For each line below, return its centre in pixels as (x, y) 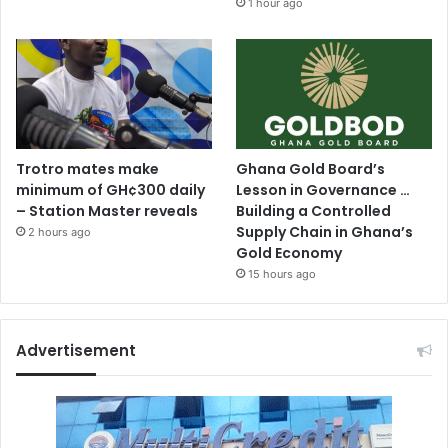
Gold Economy (289, 253)
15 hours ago (282, 274)
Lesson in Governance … (323, 190)
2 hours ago (59, 232)
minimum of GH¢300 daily (110, 190)
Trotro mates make (87, 169)
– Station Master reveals (108, 211)
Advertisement (76, 351)
